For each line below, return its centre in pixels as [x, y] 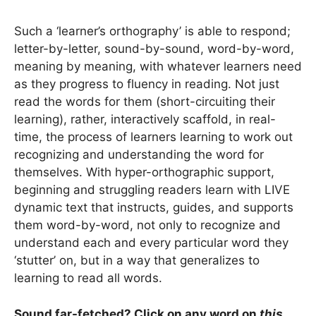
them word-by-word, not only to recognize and [147, 225]
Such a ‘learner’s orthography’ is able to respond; [152, 31]
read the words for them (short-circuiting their [145, 102]
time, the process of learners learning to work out [153, 137]
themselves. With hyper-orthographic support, [144, 172]
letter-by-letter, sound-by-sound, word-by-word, [154, 49]
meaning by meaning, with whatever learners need [158, 67]
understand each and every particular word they [151, 243]
